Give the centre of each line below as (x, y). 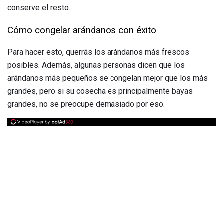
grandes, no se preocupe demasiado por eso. (86, 104)
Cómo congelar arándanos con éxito (82, 30)
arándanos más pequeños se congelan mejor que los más (108, 78)
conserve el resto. (39, 7)
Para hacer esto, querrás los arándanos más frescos (98, 52)
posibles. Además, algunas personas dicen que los (96, 65)
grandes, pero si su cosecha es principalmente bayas (100, 91)
